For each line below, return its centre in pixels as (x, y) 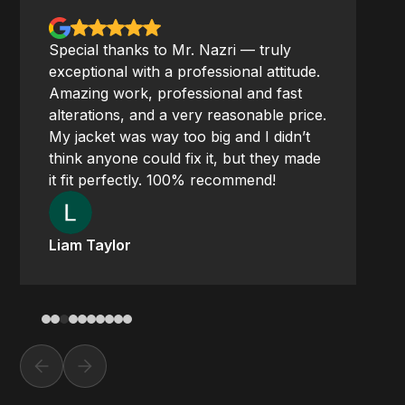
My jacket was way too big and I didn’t (180, 136)
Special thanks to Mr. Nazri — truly (170, 49)
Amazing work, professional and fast (176, 93)
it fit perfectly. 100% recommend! (163, 179)
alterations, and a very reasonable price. (188, 114)
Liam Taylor (90, 245)
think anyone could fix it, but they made (185, 158)
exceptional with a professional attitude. (185, 71)
